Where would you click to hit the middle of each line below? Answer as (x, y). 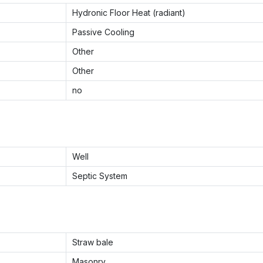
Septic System (100, 176)
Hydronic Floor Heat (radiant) (129, 13)
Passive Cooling (103, 32)
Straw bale (93, 242)
